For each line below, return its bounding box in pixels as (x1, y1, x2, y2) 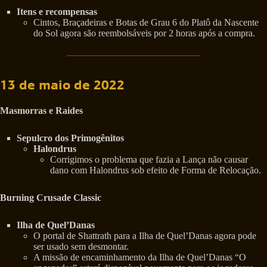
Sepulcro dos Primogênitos (17, 132, 124, 143)
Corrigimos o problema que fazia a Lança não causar (50, 154, 248, 164)
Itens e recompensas (17, 7, 97, 17)
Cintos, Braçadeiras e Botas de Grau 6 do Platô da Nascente (33, 17, 259, 28)
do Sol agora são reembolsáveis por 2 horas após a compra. (33, 28, 255, 39)
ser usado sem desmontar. (33, 241, 129, 252)
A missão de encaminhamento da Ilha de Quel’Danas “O (33, 252, 246, 262)
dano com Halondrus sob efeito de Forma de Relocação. (50, 164, 261, 175)
